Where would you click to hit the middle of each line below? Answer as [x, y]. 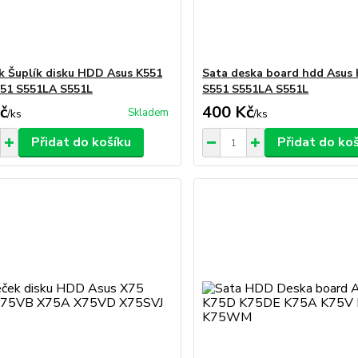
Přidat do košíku [81, 142]
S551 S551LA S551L [256, 89]
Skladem [149, 113]
